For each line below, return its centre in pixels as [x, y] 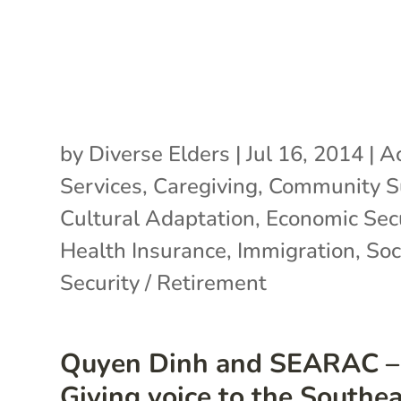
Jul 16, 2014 [305, 154]
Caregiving [206, 186]
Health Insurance [144, 250]
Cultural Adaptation [158, 218]
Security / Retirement [164, 282]
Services [102, 186]
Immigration [297, 250]
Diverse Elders [160, 154]
